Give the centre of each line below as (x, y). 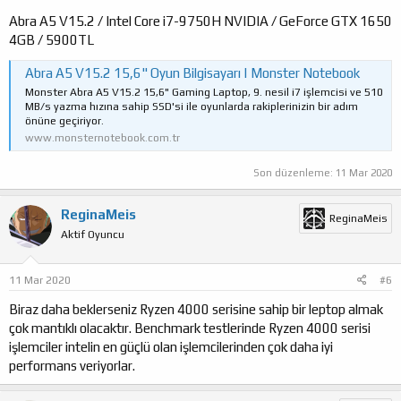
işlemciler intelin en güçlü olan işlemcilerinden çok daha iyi (171, 347)
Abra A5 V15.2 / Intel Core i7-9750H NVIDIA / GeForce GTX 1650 (200, 21)
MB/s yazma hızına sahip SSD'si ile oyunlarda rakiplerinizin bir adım (192, 106)
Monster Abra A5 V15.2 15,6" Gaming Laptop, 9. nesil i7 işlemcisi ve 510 (204, 92)
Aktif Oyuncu (93, 234)
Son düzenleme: (294, 172)
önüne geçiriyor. (64, 120)
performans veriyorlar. (72, 366)
